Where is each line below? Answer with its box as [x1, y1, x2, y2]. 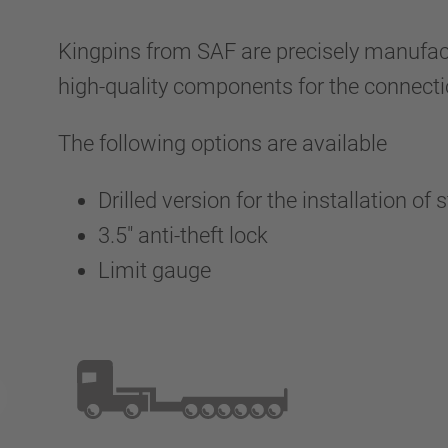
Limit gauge [98, 258, 211, 283]
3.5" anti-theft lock [98, 223, 268, 248]
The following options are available [58, 131, 387, 156]
